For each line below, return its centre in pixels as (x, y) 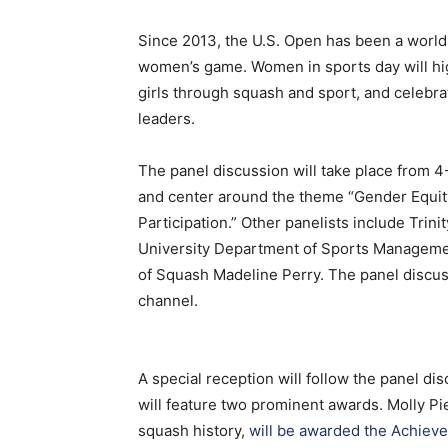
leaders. (166, 118)
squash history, (193, 430)
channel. (168, 300)
